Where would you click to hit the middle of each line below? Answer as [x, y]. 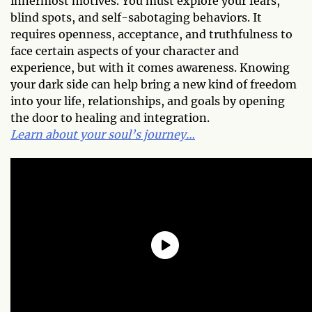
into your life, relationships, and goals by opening [148, 101]
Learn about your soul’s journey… [103, 134]
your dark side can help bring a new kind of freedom [154, 84]
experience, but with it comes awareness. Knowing [150, 68]
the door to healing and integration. [110, 118]
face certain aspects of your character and [125, 51]
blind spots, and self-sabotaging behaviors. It [136, 17]
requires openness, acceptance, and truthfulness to [151, 34]
